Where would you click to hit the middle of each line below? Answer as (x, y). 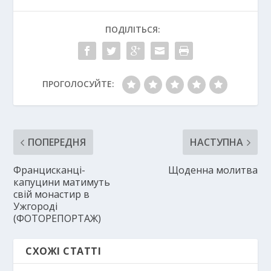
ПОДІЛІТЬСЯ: (132, 30)
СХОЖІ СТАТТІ (64, 251)
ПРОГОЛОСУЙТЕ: (78, 84)
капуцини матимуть (62, 182)
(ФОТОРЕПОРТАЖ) (57, 219)
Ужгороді (36, 207)
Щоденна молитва (213, 170)
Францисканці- (50, 170)
